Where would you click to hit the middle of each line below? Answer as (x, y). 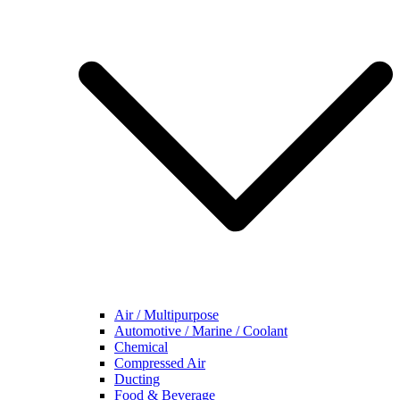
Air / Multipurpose (167, 315)
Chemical (141, 347)
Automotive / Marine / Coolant (201, 331)
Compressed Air (160, 363)
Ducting (137, 379)
